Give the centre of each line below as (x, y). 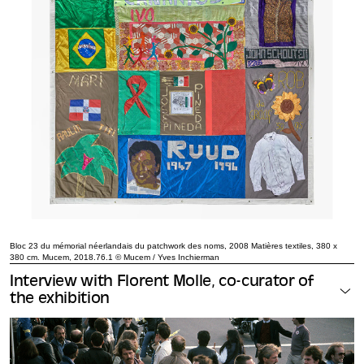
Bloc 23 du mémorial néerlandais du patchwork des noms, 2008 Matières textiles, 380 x (173, 245)
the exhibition (60, 299)
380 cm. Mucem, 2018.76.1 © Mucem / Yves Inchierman (115, 257)
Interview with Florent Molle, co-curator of (162, 282)
